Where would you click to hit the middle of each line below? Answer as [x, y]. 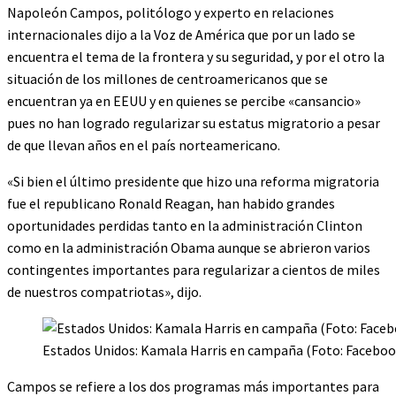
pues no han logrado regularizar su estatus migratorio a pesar [194, 122]
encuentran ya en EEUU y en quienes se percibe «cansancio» [184, 100]
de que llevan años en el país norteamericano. [144, 145]
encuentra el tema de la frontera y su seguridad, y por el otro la [196, 56]
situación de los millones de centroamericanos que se [168, 78]
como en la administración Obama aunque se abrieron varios [189, 247]
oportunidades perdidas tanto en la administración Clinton [185, 225]
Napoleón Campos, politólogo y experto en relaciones [171, 12]
